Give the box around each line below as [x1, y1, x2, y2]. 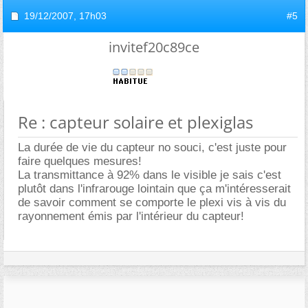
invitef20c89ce [109, 37, 199, 56]
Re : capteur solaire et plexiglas [18, 110, 253, 133]
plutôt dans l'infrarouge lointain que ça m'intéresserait [18, 181, 291, 195]
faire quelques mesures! [18, 154, 142, 168]
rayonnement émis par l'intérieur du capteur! [18, 209, 244, 223]
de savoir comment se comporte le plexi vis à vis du [18, 195, 286, 209]
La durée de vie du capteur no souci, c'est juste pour [18, 140, 287, 154]
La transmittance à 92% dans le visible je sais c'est [18, 168, 281, 181]
